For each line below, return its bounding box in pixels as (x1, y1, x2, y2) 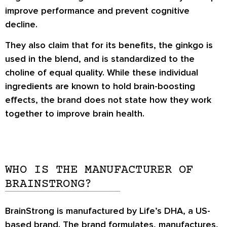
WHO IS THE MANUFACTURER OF (5, 163, 194, 177)
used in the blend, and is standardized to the (5, 53, 195, 65)
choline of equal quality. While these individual (5, 67, 198, 79)
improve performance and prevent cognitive (5, 5, 190, 16)
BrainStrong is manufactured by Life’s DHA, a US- (5, 205, 210, 216)
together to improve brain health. (5, 108, 144, 120)
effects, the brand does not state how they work (5, 94, 211, 106)
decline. (5, 18, 37, 30)
